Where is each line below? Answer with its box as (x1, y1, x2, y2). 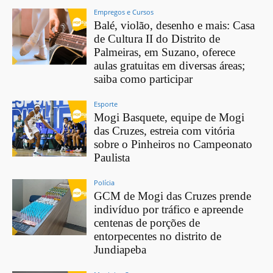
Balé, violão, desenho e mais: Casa (94, 19, 255, 32)
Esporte (94, 99, 118, 109)
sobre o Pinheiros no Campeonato (94, 138, 253, 151)
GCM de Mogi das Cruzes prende (94, 190, 252, 203)
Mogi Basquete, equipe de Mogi (94, 111, 245, 124)
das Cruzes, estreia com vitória (94, 124, 235, 138)
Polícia (94, 178, 115, 188)
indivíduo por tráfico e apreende (94, 203, 244, 216)
